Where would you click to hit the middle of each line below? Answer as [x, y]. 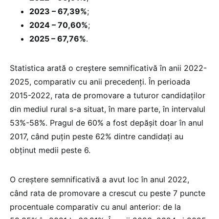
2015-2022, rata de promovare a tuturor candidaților [108, 95]
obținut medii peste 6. [50, 150]
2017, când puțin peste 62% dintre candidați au [97, 136]
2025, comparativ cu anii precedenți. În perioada [100, 81]
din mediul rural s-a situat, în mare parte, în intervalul [108, 109]
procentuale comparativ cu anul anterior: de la [95, 207]
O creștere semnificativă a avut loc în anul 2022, [99, 179]
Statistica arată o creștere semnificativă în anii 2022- [108, 68]
